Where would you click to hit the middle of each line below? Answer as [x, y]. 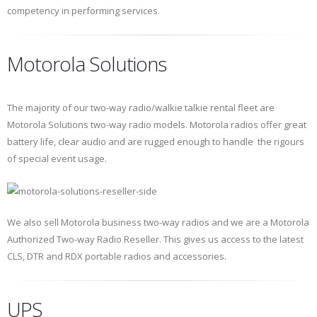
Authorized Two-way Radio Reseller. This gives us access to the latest [155, 239]
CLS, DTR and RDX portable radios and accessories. [117, 256]
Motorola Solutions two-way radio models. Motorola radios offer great [157, 125]
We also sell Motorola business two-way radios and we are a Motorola [158, 222]
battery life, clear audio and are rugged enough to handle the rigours [156, 142]
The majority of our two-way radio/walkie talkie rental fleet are [141, 108]
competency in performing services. [83, 11]
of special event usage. [57, 159]
